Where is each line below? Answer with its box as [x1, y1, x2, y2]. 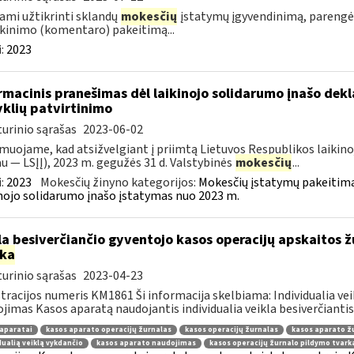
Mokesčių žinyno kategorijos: [40, 174, 198, 191]
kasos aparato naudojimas [96, 338, 196, 349]
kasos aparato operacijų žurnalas [45, 324, 171, 335]
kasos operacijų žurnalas [184, 324, 278, 335]
